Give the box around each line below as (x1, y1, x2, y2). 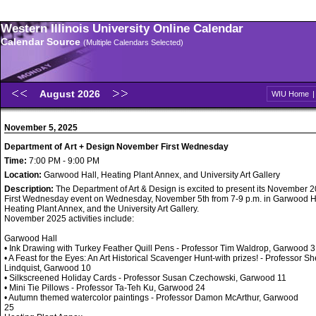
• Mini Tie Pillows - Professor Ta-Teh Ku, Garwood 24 (4, 283, 205, 293)
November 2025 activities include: (4, 214, 134, 224)
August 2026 (39, 88, 103, 99)
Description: (4, 184, 56, 194)
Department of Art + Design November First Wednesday (4, 142, 229, 152)
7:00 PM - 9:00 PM (27, 156, 99, 166)
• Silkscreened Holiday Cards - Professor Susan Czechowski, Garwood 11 (4, 273, 286, 283)
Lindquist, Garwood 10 (4, 263, 91, 273)
